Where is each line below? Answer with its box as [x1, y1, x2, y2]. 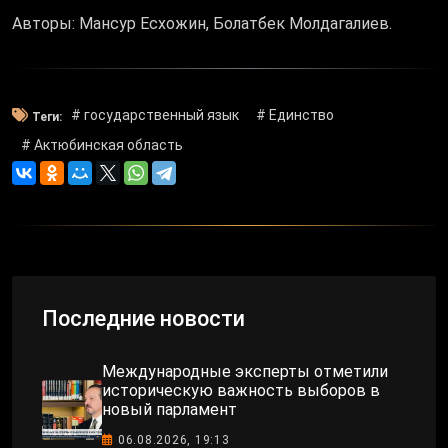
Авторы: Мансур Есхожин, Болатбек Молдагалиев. [12, 14, 392, 34]
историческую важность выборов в [102, 380, 380, 400]
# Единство [256, 107, 335, 124]
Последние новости [42, 305, 245, 331]
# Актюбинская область [20, 137, 183, 154]
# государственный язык [70, 107, 239, 124]
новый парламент [102, 399, 237, 419]
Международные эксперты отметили [102, 361, 388, 381]
